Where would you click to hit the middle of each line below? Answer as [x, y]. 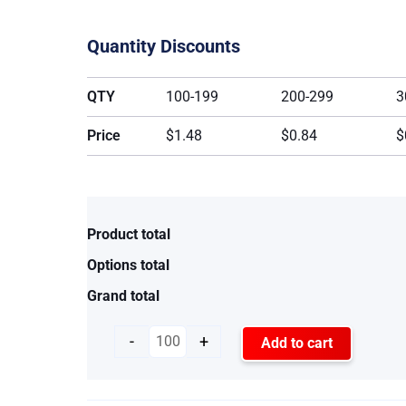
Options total [128, 265]
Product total [128, 234]
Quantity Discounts [163, 46]
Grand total [123, 295]
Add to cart [297, 343]
